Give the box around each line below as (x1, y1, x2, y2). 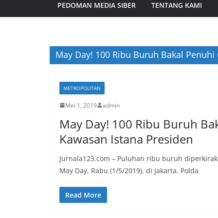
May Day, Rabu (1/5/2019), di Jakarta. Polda (59, 165, 199, 175)
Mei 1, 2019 (65, 101, 97, 109)
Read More (65, 190, 101, 200)
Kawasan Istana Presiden (59, 130, 193, 147)
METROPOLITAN (63, 84, 101, 91)
